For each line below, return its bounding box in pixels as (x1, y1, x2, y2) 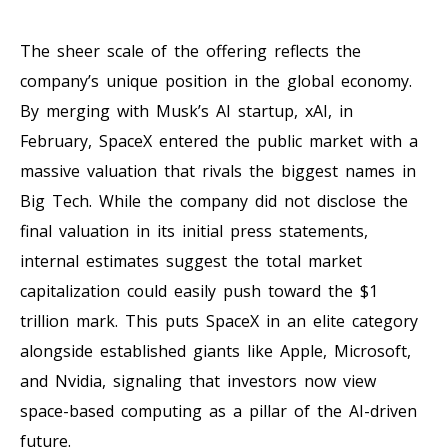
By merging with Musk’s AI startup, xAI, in (20, 99, 353, 122)
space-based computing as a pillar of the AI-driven (20, 399, 417, 422)
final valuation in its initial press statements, (20, 219, 368, 242)
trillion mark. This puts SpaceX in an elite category (20, 309, 418, 332)
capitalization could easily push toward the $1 (20, 279, 378, 302)
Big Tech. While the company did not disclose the (20, 189, 408, 212)
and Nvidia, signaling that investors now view (20, 369, 376, 392)
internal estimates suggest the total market (20, 249, 362, 272)
